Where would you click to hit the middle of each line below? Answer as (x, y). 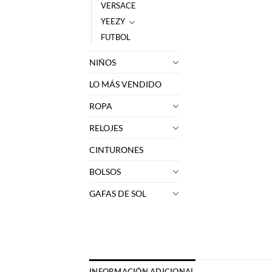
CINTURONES (116, 149)
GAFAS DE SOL (118, 193)
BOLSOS (105, 171)
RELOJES (106, 127)
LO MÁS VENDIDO (125, 84)
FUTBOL (116, 37)
